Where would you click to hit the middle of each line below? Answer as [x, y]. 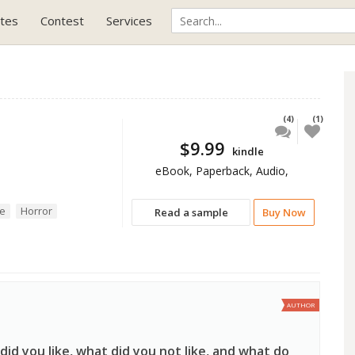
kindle [248, 151]
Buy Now [284, 212]
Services [129, 21]
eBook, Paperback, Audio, [221, 171]
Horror [36, 211]
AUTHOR [301, 305]
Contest [62, 21]
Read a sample [191, 212]
